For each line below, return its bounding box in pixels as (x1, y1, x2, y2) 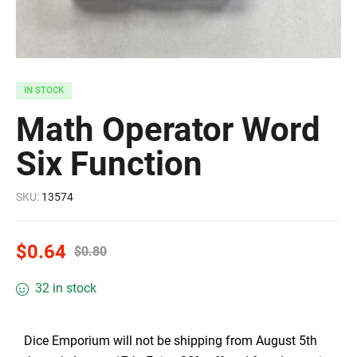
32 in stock (34, 280, 96, 296)
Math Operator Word (16, 110, 320, 149)
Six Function (16, 144, 202, 183)
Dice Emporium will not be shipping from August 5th (24, 333, 317, 348)
